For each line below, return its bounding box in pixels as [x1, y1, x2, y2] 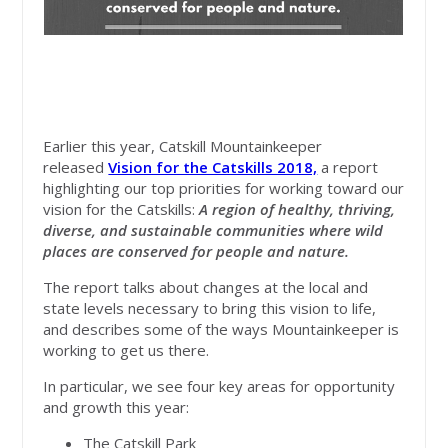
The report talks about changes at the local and [43, 277, 369, 298]
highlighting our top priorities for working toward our [43, 178, 405, 199]
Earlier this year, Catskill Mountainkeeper [43, 136, 323, 157]
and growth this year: [43, 397, 190, 418]
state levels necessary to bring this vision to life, [43, 298, 377, 319]
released [43, 157, 109, 178]
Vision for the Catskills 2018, [108, 157, 318, 178]
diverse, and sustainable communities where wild [43, 220, 384, 241]
